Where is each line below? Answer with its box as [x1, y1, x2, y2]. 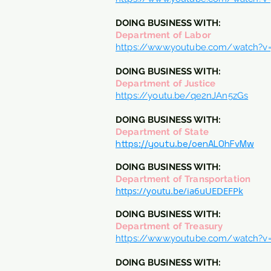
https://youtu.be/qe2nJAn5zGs [116, 90, 249, 101]
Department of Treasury [116, 221, 223, 232]
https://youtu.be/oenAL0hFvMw [116, 138, 254, 149]
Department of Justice [116, 78, 216, 89]
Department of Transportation [116, 174, 251, 184]
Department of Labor [116, 30, 211, 41]
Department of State [116, 126, 209, 137]
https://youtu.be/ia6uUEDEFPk [116, 184, 243, 197]
